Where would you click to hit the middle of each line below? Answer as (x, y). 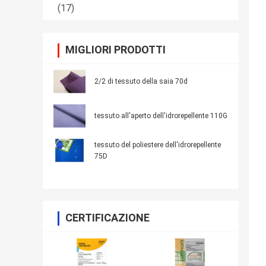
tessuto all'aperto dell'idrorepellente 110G (161, 116)
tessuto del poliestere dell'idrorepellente (158, 145)
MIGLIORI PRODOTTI (115, 50)
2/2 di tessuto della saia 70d (141, 82)
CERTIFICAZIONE (107, 218)
